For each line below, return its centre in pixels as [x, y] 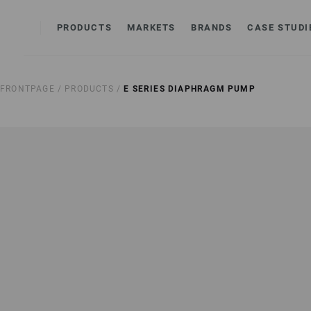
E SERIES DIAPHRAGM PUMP [190, 89]
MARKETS [151, 27]
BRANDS [212, 27]
